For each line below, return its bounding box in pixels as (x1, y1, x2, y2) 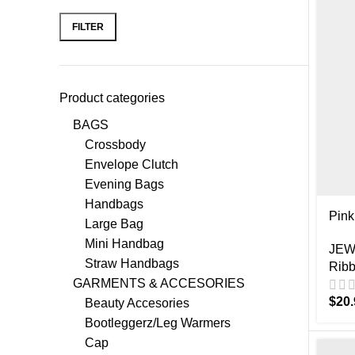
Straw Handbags (85, 257, 179, 270)
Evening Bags (85, 177, 164, 191)
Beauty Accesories (85, 296, 189, 310)
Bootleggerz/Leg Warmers (85, 316, 231, 330)
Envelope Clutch (85, 158, 178, 171)
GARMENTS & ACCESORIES (73, 277, 245, 290)
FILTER (72, 21, 104, 32)
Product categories (59, 91, 165, 105)
